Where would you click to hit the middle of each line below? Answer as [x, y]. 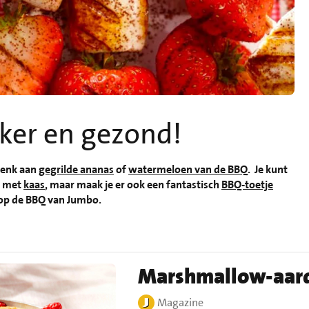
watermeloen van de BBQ [188, 170]
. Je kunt [268, 170]
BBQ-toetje [247, 185]
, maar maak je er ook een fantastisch [133, 185]
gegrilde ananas [76, 170]
